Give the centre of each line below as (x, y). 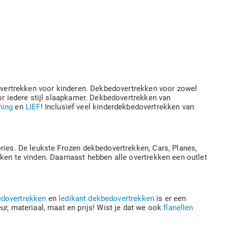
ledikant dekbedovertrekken (106, 198)
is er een (170, 198)
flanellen (178, 208)
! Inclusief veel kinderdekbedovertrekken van (117, 107)
